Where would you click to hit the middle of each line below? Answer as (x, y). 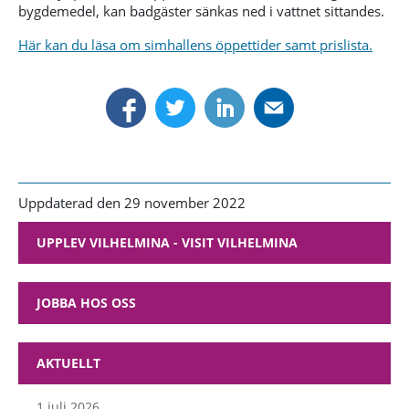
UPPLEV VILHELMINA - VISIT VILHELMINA (167, 242)
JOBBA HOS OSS (86, 302)
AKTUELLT (68, 362)
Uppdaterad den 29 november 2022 (132, 202)
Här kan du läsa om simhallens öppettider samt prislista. (195, 44)
